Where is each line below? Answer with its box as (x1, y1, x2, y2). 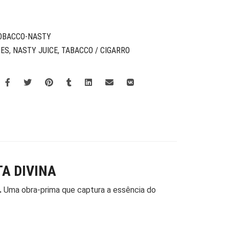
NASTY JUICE (13, 45, 58, 55)
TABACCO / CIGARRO (61, 45, 130, 55)
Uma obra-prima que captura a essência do (2, 185, 156, 195)
